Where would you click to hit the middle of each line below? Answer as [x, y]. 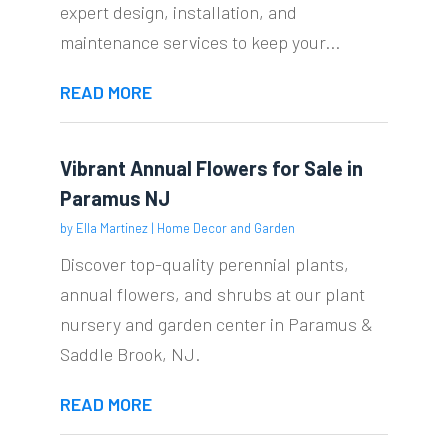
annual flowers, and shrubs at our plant [212, 293]
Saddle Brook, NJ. [129, 353]
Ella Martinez [111, 227]
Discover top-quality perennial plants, [204, 263]
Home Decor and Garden [225, 227]
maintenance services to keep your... [199, 41]
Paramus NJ [114, 197]
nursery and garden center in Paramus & [216, 323]
